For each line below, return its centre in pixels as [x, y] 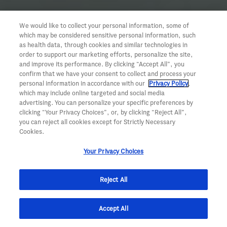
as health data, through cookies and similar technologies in [104, 45]
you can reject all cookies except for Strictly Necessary [98, 122]
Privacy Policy [169, 83]
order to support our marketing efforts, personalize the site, [106, 54]
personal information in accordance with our [83, 83]
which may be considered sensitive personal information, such [108, 35]
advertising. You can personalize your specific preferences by [106, 103]
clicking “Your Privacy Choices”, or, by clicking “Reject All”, [103, 112]
